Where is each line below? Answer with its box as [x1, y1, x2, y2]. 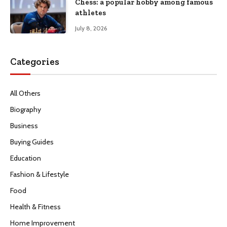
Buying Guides [10, 137, 54, 146]
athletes [75, 8, 106, 18]
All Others [10, 88, 41, 98]
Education [10, 153, 41, 163]
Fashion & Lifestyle [10, 169, 69, 179]
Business [10, 121, 38, 130]
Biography [10, 104, 41, 114]
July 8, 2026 [75, 24, 107, 32]
